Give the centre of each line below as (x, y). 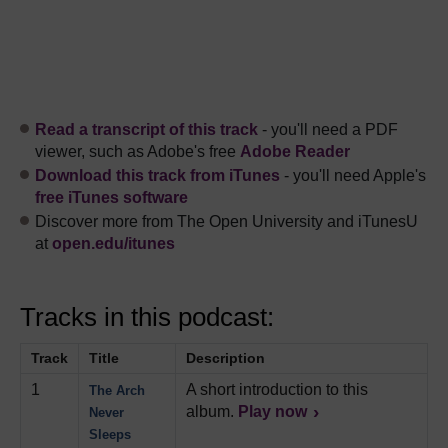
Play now (272, 411)
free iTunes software (111, 197)
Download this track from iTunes (157, 175)
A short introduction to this (277, 389)
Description (225, 357)
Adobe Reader (295, 151)
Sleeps (110, 434)
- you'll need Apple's (353, 175)
